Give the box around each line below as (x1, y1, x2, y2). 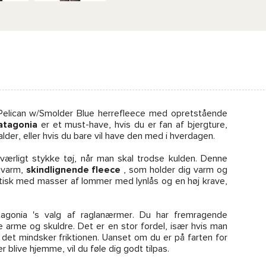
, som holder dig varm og (121, 165, 227, 175)
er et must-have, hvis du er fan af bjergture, (37, 120, 227, 129)
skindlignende (26, 165, 89, 175)
